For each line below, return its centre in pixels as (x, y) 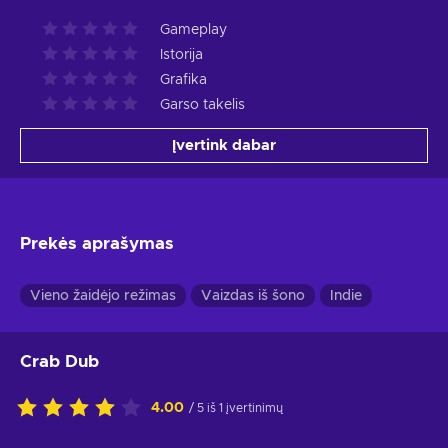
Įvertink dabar (224, 146)
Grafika (183, 80)
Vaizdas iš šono (253, 296)
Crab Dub (59, 362)
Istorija (181, 55)
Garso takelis (202, 105)
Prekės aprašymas (97, 244)
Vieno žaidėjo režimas (103, 296)
